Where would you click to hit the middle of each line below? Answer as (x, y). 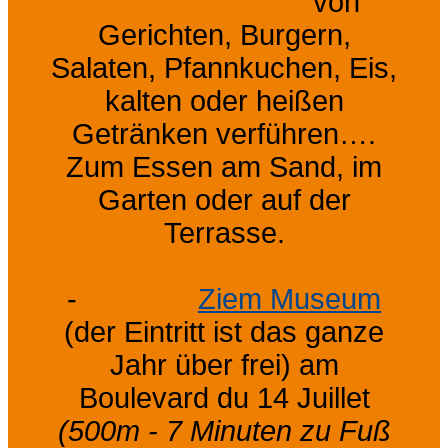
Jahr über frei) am (224, 364)
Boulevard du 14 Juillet (224, 397)
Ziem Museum (289, 298)
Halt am (137, 298)
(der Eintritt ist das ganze (224, 331)
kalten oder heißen (224, 100)
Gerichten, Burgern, (224, 34)
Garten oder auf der (224, 199)
